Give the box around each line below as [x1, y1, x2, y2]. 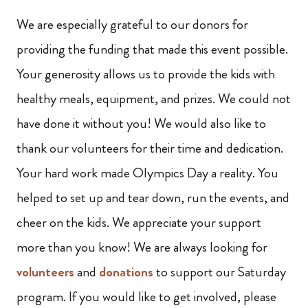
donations [99, 261, 153, 282]
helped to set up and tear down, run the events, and [16, 187, 289, 208]
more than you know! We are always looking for [16, 236, 267, 257]
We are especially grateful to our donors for [16, 14, 248, 34]
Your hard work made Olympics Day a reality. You [16, 162, 278, 183]
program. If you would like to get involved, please [16, 286, 276, 307]
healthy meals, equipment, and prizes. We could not [16, 88, 291, 109]
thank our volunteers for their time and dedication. [16, 137, 283, 158]
